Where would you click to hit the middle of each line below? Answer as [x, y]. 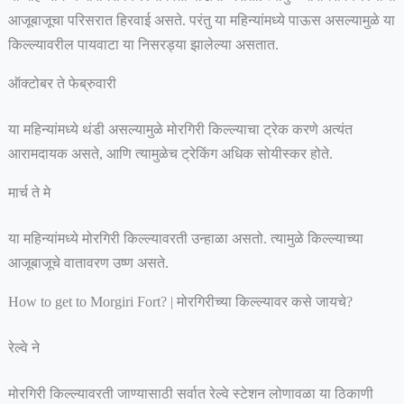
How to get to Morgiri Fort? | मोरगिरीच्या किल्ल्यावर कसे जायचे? [180, 302]
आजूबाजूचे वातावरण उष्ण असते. [90, 263]
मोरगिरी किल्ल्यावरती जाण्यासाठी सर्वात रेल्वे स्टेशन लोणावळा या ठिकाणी [190, 394]
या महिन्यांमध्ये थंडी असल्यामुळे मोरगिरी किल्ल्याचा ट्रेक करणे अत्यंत [180, 129]
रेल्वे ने [25, 348]
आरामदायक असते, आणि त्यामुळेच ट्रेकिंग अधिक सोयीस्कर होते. [170, 154]
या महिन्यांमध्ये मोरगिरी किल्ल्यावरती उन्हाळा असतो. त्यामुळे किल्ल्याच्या [185, 239]
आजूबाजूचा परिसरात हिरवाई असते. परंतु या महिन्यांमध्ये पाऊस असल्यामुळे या [201, 20]
